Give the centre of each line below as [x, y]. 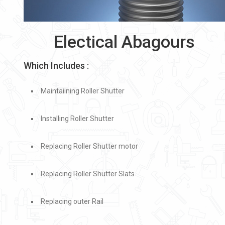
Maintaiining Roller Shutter [83, 91]
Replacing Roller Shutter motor [89, 146]
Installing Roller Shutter [77, 119]
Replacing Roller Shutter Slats [88, 174]
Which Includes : [56, 66]
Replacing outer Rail [72, 201]
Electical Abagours [124, 42]
